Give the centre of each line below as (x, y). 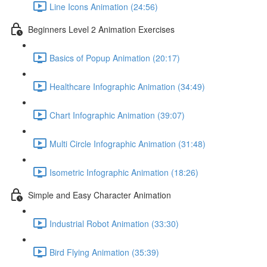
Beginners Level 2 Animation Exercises (101, 29)
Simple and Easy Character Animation (100, 195)
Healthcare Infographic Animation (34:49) (127, 86)
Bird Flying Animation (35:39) (104, 252)
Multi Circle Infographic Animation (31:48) (128, 143)
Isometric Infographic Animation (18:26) (124, 172)
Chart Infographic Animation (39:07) (117, 115)
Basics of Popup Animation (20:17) (115, 58)
